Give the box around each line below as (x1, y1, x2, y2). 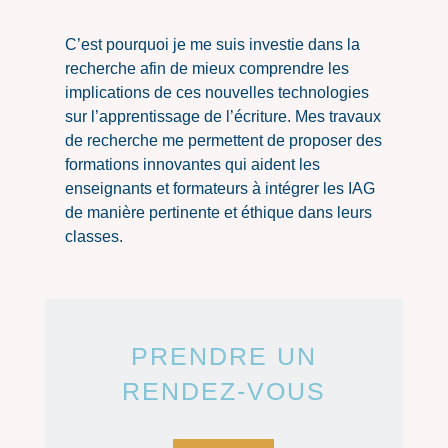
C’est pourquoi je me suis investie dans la (64, 36, 360, 53)
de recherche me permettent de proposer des (64, 132, 382, 149)
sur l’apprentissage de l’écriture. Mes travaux (64, 108, 381, 125)
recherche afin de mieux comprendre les (64, 60, 349, 77)
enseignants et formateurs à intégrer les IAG (64, 180, 375, 197)
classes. (64, 228, 123, 245)
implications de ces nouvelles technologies (64, 84, 369, 101)
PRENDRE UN (130, 342, 317, 370)
